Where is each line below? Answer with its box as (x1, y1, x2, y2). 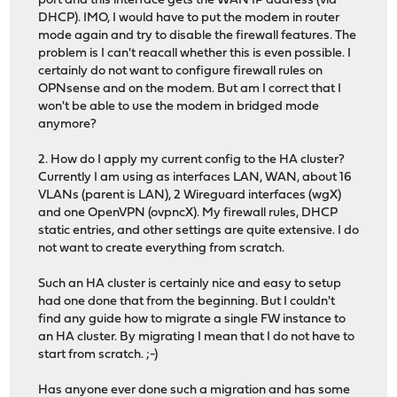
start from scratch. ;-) (38, 348, 159, 362)
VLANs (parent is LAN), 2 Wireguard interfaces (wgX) (38, 189, 342, 203)
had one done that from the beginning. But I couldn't (38, 295, 336, 309)
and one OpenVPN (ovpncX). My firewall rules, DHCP (38, 206, 339, 221)
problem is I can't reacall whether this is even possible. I (38, 47, 352, 61)
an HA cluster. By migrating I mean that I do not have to (38, 331, 355, 345)
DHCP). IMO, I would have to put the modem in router (38, 12, 340, 26)
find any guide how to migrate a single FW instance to (38, 313, 346, 327)
